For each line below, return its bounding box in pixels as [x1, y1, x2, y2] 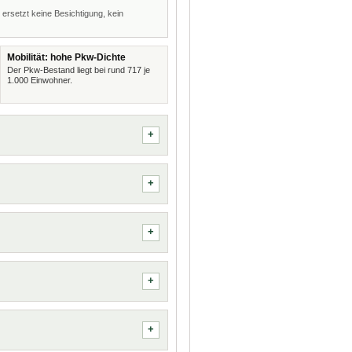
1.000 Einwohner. [6, 75, 72, 85]
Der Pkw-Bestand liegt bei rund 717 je [6, 65, 150, 75]
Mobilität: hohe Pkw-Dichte [6, 52, 126, 63]
